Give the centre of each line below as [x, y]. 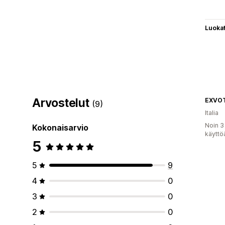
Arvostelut [62, 103]
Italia [212, 113]
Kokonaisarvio [60, 127]
